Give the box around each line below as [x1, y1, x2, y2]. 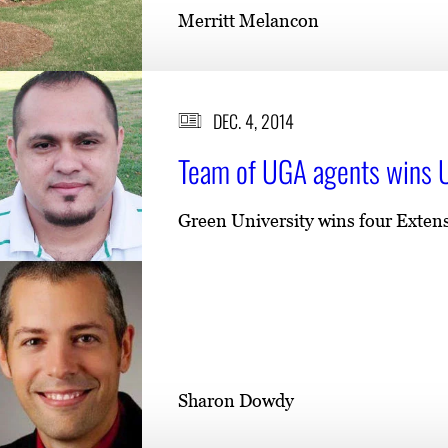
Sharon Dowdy [178, 389, 294, 411]
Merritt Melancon [178, 9, 319, 31]
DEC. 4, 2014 [212, 107, 294, 134]
